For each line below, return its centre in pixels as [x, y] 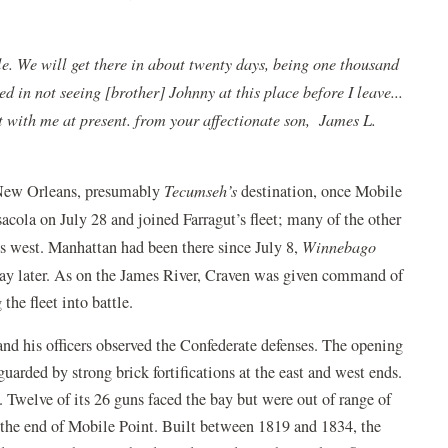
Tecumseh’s [201, 190]
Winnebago [339, 246]
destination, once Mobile [320, 190]
